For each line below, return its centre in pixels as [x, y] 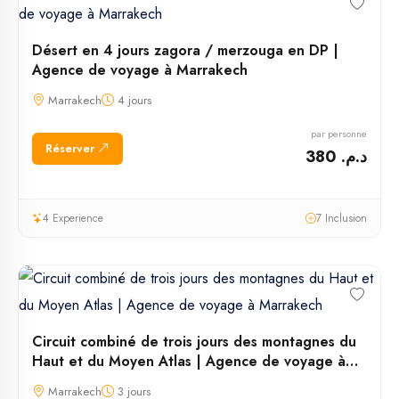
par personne [339, 134]
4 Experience [73, 219]
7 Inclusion [342, 219]
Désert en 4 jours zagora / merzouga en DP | [185, 51]
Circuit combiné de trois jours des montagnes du [194, 342]
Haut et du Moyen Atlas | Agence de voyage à [189, 362]
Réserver [72, 148]
